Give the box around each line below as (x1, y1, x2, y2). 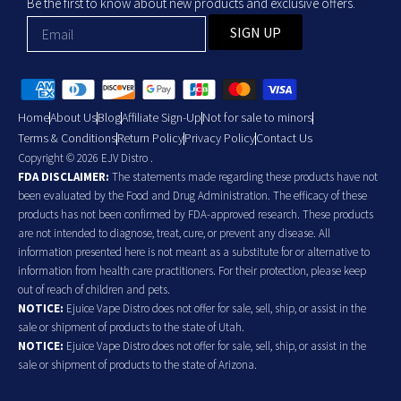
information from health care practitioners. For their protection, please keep (18, 263, 366, 279)
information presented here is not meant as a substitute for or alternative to (18, 244, 370, 260)
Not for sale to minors (202, 109, 312, 126)
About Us (50, 109, 97, 126)
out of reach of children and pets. (18, 282, 170, 298)
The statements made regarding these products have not (109, 169, 378, 185)
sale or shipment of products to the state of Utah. (18, 320, 244, 336)
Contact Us (256, 130, 312, 147)
